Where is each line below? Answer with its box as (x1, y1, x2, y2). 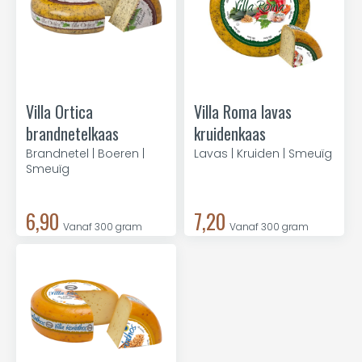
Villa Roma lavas (194, 99, 292, 124)
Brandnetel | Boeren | (26, 145, 145, 162)
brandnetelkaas (26, 121, 119, 145)
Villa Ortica (26, 99, 93, 124)
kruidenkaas (194, 121, 266, 145)
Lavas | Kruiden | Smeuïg (194, 145, 332, 162)
